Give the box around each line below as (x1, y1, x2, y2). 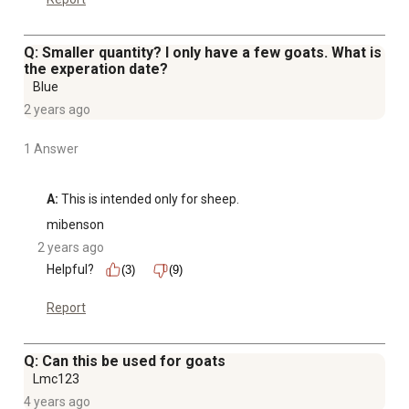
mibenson (47, 217, 104, 233)
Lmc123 (33, 372, 79, 387)
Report (47, 300, 86, 316)
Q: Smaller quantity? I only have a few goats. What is (24, 44, 382, 62)
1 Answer (24, 142, 79, 157)
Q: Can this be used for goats (24, 352, 229, 371)
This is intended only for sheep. (58, 192, 239, 207)
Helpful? (47, 262, 94, 278)
